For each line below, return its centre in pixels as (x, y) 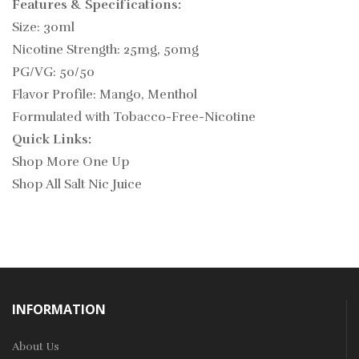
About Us (36, 347)
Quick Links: (52, 140)
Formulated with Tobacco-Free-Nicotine (134, 117)
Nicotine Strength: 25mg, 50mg (105, 50)
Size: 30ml (43, 28)
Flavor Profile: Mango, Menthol (105, 95)
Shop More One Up (71, 162)
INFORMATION (59, 310)
